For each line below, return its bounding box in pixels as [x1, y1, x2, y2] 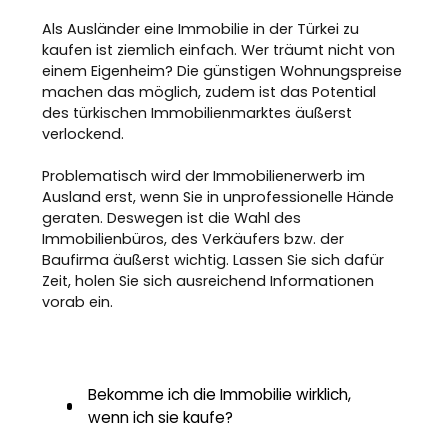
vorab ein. [42, 292, 114, 312]
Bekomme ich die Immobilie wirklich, [88, 384, 352, 405]
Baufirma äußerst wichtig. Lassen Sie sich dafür [42, 250, 385, 270]
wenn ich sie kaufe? [88, 407, 234, 428]
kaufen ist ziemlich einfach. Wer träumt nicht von [42, 40, 396, 60]
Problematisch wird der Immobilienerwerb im [42, 166, 366, 186]
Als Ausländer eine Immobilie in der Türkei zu [42, 19, 360, 39]
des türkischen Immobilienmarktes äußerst [42, 103, 353, 123]
